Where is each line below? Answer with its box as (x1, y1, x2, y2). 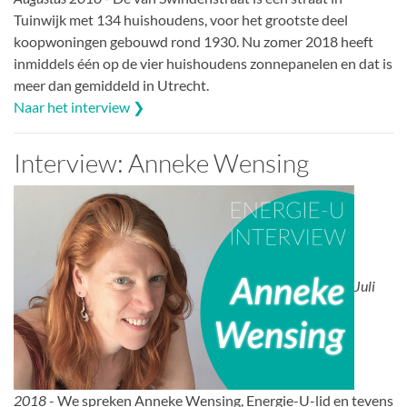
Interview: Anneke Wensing (14, 147, 309, 178)
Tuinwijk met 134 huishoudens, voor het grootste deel (14, 11, 348, 28)
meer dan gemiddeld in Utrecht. (14, 76, 209, 94)
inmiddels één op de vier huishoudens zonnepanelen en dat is (14, 55, 392, 72)
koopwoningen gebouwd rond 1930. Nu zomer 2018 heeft (14, 33, 373, 50)
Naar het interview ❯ (14, 98, 144, 115)
